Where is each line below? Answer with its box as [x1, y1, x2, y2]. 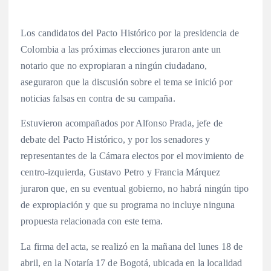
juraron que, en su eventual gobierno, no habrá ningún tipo [21, 183, 249, 194]
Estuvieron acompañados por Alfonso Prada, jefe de [21, 118, 223, 129]
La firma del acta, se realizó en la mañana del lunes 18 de [21, 241, 243, 252]
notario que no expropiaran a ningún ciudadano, [21, 60, 207, 71]
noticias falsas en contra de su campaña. [21, 93, 175, 104]
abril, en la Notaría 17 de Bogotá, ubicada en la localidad [21, 257, 243, 268]
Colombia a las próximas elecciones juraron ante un [21, 44, 221, 55]
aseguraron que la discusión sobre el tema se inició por [21, 77, 232, 88]
